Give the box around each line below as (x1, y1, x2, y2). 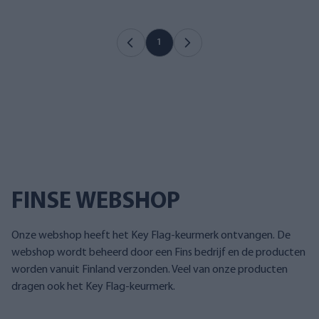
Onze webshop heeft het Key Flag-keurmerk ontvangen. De (11, 230, 291, 241)
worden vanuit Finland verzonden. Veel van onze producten (11, 264, 288, 276)
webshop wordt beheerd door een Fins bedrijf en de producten (11, 247, 305, 258)
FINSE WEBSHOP (11, 190, 180, 214)
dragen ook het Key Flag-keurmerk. (11, 281, 175, 293)
